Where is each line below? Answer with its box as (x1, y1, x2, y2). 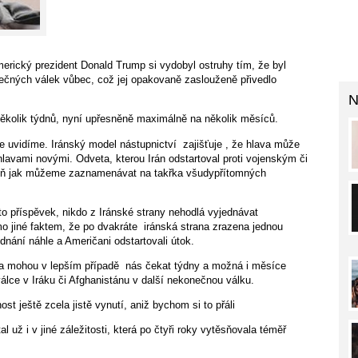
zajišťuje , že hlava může (183, 137, 300, 150)
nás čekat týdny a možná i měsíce (125, 259, 286, 272)
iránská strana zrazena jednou (144, 220, 283, 233)
